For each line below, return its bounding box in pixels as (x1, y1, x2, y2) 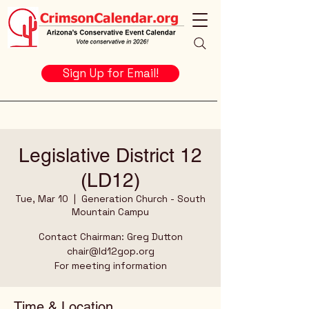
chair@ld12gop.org (66, 245, 154, 257)
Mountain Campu (72, 206, 149, 218)
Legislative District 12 (19, 144, 202, 166)
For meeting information (54, 259, 167, 272)
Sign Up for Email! (62, 66, 159, 81)
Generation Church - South (81, 192, 206, 205)
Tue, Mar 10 (15, 192, 68, 205)
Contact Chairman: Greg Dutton (38, 230, 183, 243)
